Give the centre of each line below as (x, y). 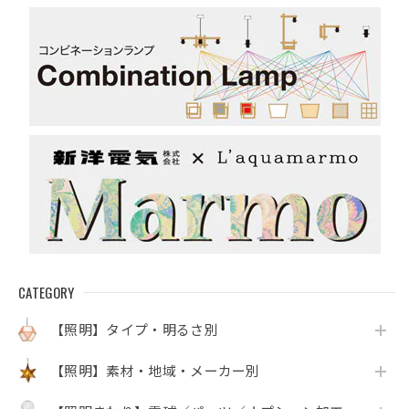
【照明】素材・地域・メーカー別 (155, 371)
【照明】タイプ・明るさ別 (134, 330)
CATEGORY (47, 293)
